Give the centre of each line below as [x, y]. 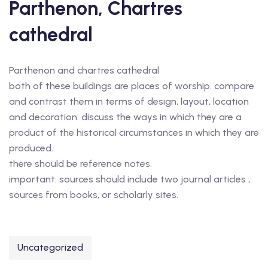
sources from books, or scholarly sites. [94, 195]
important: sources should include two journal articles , [130, 179]
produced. [31, 148]
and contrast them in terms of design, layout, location [129, 101]
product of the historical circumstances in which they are [134, 133]
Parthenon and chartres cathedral [84, 70]
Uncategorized [50, 247]
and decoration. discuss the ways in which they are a [125, 117]
